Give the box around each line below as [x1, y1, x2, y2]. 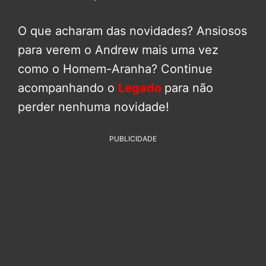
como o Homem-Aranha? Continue [18, 61, 213, 76]
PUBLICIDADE [109, 134, 157, 143]
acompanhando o [18, 80, 118, 95]
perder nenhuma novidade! [18, 99, 169, 114]
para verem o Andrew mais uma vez [18, 42, 218, 57]
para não [164, 80, 213, 95]
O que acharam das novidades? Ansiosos [18, 23, 247, 38]
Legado [118, 80, 164, 95]
